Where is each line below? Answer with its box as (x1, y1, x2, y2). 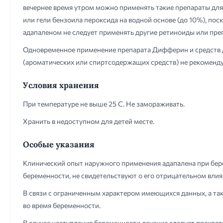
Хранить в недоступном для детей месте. (23, 117, 154, 125)
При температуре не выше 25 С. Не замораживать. (23, 100, 185, 108)
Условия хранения (23, 80, 99, 90)
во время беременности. (23, 201, 101, 210)
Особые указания (23, 139, 95, 149)
